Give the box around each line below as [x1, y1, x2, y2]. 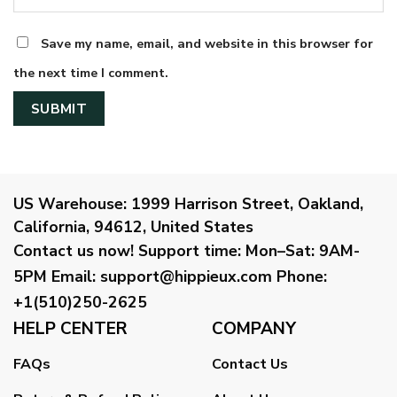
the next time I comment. [13, 64, 168, 82]
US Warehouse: [13, 192, 127, 214]
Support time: [138, 239, 241, 261]
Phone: [276, 265, 327, 287]
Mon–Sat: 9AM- [241, 239, 360, 261]
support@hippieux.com [100, 265, 272, 287]
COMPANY [212, 316, 296, 340]
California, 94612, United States [13, 215, 253, 237]
